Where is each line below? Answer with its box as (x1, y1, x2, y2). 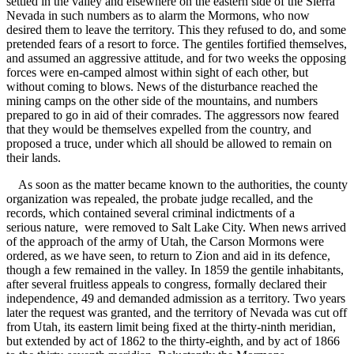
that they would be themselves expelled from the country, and (6, 122, 311, 137)
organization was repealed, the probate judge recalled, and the (6, 192, 313, 206)
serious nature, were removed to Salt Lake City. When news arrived (6, 220, 346, 235)
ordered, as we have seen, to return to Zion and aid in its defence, (6, 249, 330, 263)
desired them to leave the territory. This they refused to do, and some (6, 23, 346, 37)
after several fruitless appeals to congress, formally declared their (6, 277, 326, 292)
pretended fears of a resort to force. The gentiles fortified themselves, (6, 37, 347, 51)
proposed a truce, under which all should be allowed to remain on (6, 137, 332, 151)
